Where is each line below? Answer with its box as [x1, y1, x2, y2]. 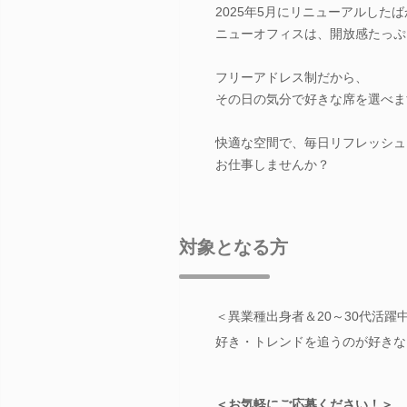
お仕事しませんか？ [215, 156, 330, 172]
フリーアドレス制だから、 [215, 69, 368, 84]
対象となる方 [179, 236, 288, 257]
